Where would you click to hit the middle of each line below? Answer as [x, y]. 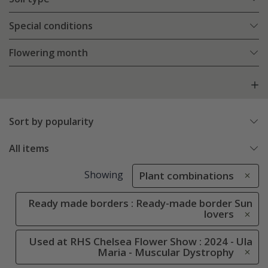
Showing [103, 175]
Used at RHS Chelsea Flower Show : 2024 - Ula [141, 241]
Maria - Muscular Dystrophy [166, 252]
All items [29, 149]
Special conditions [51, 26]
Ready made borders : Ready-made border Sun [140, 203]
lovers [219, 214]
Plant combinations [186, 176]
